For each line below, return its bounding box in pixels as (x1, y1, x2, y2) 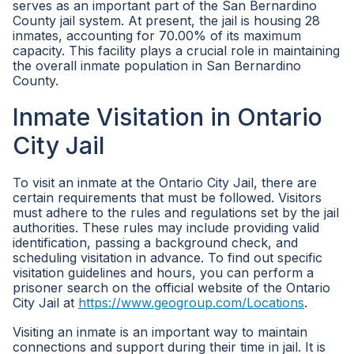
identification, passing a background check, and (13, 235, 298, 250)
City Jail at (13, 295, 78, 311)
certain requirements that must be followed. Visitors (13, 190, 322, 205)
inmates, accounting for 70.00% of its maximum (13, 28, 301, 43)
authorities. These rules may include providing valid (13, 220, 319, 235)
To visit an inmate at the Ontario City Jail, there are (13, 175, 317, 190)
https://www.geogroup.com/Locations (78, 295, 304, 311)
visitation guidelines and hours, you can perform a (13, 265, 314, 281)
